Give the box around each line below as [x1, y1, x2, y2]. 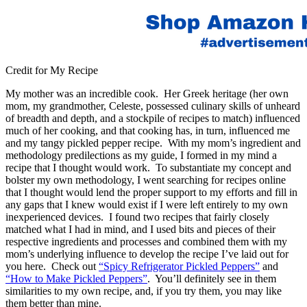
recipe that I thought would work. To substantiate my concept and [5, 162, 291, 174]
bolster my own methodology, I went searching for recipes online [5, 174, 286, 186]
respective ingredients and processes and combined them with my [5, 236, 287, 248]
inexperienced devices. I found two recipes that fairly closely [5, 211, 269, 223]
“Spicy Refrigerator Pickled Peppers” [99, 260, 260, 273]
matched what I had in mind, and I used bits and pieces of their [5, 223, 275, 236]
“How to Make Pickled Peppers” [5, 273, 147, 285]
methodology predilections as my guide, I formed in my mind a [5, 149, 277, 162]
